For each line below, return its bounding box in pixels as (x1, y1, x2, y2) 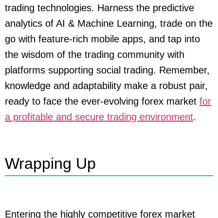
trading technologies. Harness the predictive (5, 2, 194, 14)
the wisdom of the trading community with (5, 49, 184, 60)
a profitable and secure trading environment (5, 111, 193, 123)
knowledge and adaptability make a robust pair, (5, 80, 208, 91)
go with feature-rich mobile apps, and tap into (5, 34, 200, 45)
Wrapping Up (5, 154, 96, 172)
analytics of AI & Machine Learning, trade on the (5, 18, 213, 29)
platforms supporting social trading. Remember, (5, 65, 210, 76)
